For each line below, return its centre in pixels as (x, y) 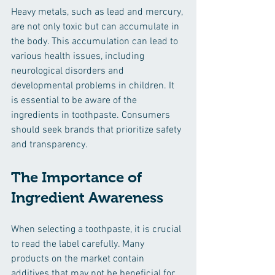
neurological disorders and (69, 71)
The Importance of (78, 177)
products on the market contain (79, 259)
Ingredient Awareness (87, 197)
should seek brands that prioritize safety (97, 130)
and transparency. (49, 145)
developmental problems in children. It (94, 86)
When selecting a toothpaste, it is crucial (97, 230)
